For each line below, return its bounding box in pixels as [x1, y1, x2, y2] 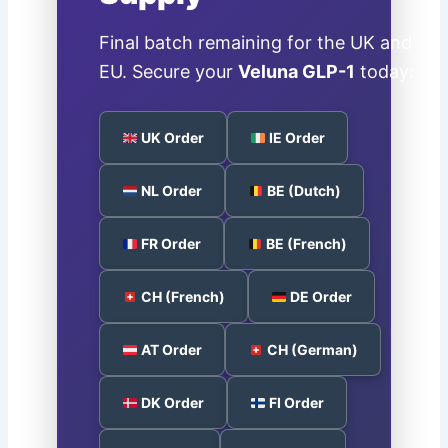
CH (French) [138, 288, 226, 306]
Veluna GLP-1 [238, 61, 356, 83]
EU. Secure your [99, 61, 239, 83]
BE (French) [263, 235, 348, 253]
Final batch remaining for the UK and [99, 32, 413, 54]
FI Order [266, 394, 325, 412]
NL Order [138, 182, 203, 200]
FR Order [138, 235, 202, 253]
